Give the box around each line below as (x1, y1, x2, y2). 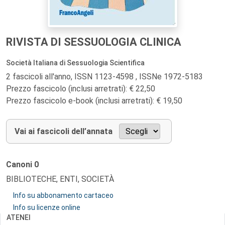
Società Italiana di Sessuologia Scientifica (6, 59, 145, 67)
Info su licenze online (13, 203, 80, 211)
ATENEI (7, 213, 31, 221)
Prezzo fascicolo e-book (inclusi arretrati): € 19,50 (6, 96, 182, 105)
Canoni (6, 160, 34, 169)
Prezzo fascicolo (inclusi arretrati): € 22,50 (6, 84, 155, 93)
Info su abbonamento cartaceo (13, 191, 114, 199)
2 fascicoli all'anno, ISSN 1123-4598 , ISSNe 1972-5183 (6, 72, 203, 81)
